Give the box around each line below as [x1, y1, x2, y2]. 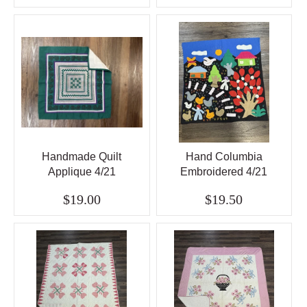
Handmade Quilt [42, 150, 122, 162]
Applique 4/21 [47, 165, 116, 177]
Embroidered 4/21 [180, 165, 268, 177]
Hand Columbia [185, 150, 262, 162]
